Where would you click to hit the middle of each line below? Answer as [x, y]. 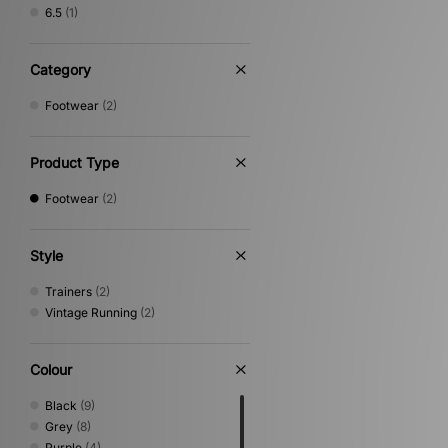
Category [60, 69]
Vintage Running [91, 312]
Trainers [68, 291]
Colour [51, 369]
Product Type [74, 162]
